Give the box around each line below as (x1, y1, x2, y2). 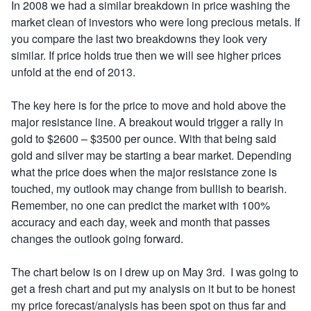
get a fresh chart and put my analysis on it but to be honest (11, 280, 295, 296)
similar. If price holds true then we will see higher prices (11, 47, 281, 63)
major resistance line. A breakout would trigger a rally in (11, 114, 283, 130)
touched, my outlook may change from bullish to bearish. (11, 180, 287, 196)
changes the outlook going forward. (11, 230, 183, 246)
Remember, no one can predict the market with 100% (11, 197, 270, 213)
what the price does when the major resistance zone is (11, 164, 277, 180)
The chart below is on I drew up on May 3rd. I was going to (11, 264, 299, 280)
